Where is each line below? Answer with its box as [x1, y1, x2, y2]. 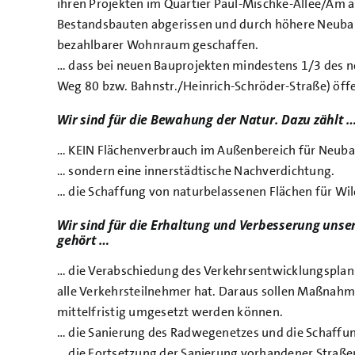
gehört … [57, 231, 110, 250]
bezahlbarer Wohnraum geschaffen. [57, 36, 259, 54]
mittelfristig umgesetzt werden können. [57, 303, 284, 321]
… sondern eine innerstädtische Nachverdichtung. [57, 162, 335, 180]
